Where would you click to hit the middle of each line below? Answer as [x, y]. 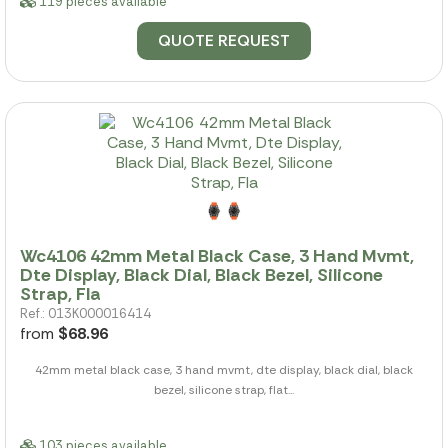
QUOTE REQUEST [224, 41]
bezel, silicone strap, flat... [224, 389]
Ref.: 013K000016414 [85, 313]
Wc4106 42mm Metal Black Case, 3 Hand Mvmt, [217, 255]
